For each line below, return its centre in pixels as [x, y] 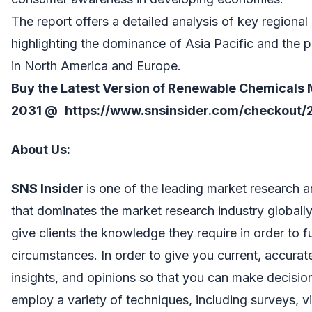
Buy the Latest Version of [89, 88]
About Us [39, 149]
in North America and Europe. [96, 65]
